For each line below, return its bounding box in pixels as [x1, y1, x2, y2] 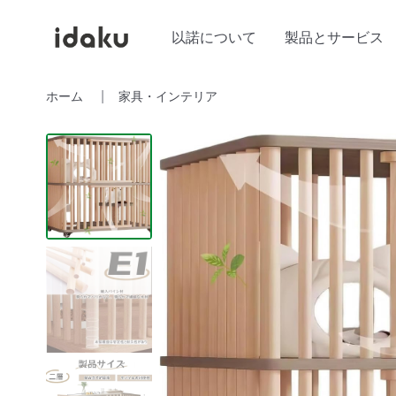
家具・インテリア [118, 87, 217, 104]
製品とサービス [285, 26, 385, 47]
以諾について [171, 26, 257, 47]
